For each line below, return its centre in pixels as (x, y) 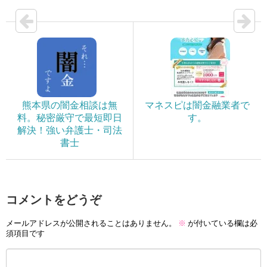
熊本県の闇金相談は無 (69, 105)
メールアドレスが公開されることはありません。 (91, 223)
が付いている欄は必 (222, 223)
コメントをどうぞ (54, 200)
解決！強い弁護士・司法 (69, 131)
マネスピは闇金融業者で (197, 105)
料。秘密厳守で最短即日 (69, 118)
